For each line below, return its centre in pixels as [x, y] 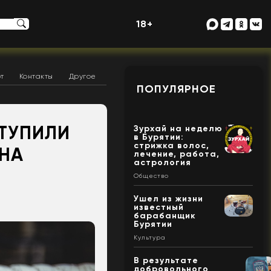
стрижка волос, [171, 146]
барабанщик [165, 216]
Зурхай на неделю [178, 129]
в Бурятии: [158, 137]
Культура [149, 238]
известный [158, 207]
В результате [166, 261]
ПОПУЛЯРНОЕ [176, 89]
